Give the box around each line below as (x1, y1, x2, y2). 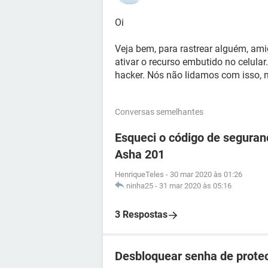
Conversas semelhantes (115, 107, 203, 117)
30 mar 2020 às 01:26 (170, 170, 242, 179)
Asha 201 (115, 147, 165, 162)
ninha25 (126, 181, 153, 190)
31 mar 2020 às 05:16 (159, 181, 232, 190)
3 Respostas (115, 209, 167, 220)
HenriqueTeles (115, 170, 164, 179)
